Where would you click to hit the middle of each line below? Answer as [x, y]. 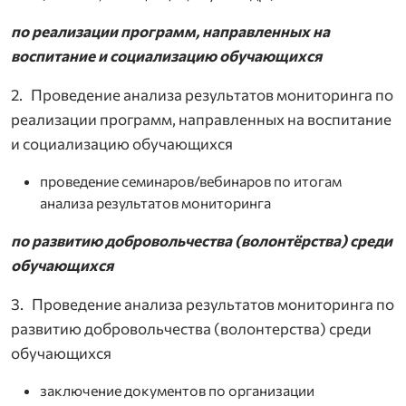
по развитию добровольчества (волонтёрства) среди [202, 240]
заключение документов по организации [177, 390]
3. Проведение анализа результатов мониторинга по [203, 304]
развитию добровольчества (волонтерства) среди [191, 328]
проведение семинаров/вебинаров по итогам [191, 180]
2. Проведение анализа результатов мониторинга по [202, 94]
